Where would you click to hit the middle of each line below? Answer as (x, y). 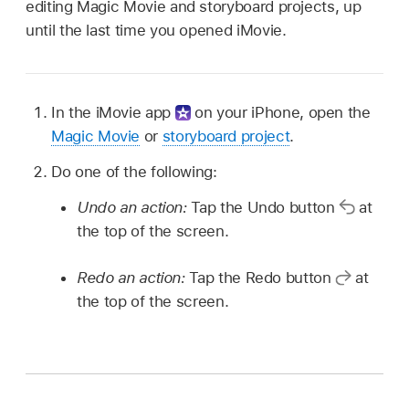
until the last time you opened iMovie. (156, 30)
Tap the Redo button (262, 278)
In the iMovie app (113, 113)
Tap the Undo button (265, 207)
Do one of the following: (134, 172)
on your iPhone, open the (280, 113)
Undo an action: (134, 207)
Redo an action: (133, 278)
